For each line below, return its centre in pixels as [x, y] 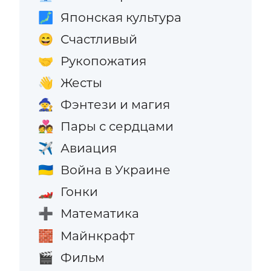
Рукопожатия [103, 60]
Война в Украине [115, 170]
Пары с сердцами [117, 126]
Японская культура [121, 17]
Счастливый [99, 39]
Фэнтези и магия [115, 104]
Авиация [88, 148]
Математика [100, 214]
